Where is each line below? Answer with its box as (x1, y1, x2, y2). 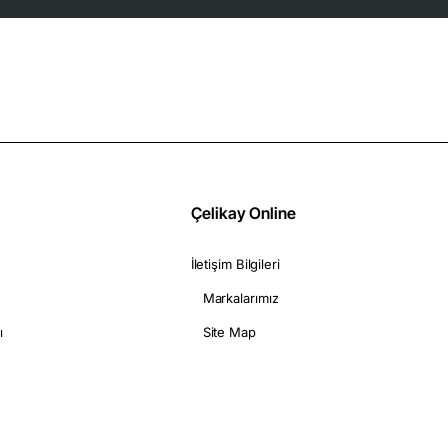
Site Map (202, 324, 256, 341)
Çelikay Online (190, 203, 296, 224)
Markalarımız (202, 290, 279, 307)
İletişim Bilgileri (190, 256, 280, 273)
